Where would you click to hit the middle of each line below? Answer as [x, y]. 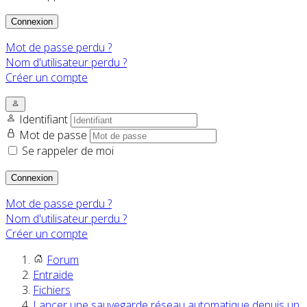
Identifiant [45, 120]
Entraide [53, 275]
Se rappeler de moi [68, 151]
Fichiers [52, 290]
